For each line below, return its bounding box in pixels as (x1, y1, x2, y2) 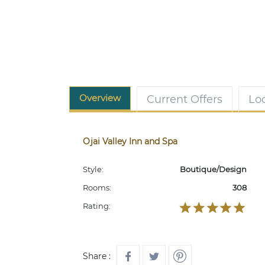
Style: (83, 164, 104, 174)
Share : (83, 251, 111, 261)
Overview (79, 92, 121, 104)
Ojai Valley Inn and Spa (83, 136, 177, 147)
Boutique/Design (179, 164, 247, 174)
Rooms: (83, 183, 111, 192)
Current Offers (147, 93, 222, 106)
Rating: (83, 201, 111, 211)
